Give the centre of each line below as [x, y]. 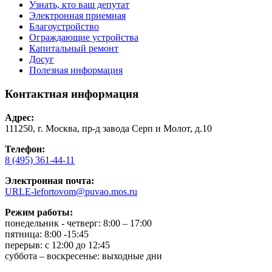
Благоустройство [64, 27]
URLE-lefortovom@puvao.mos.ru [71, 191]
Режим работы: [39, 212]
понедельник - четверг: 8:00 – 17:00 [78, 223]
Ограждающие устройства [84, 38]
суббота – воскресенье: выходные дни [83, 256]
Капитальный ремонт [74, 49]
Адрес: [19, 117]
